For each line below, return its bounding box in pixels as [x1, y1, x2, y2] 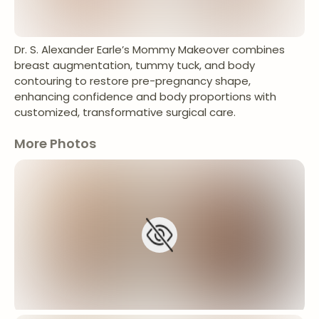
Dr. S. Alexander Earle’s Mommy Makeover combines [14, 42, 285, 57]
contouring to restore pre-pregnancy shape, [14, 73, 251, 88]
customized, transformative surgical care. [14, 105, 236, 120]
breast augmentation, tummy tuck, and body [14, 58, 255, 73]
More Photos [14, 135, 96, 152]
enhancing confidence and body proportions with [14, 89, 276, 104]
